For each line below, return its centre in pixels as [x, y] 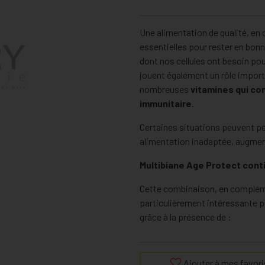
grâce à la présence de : [185, 217]
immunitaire [166, 103]
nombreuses [165, 89]
